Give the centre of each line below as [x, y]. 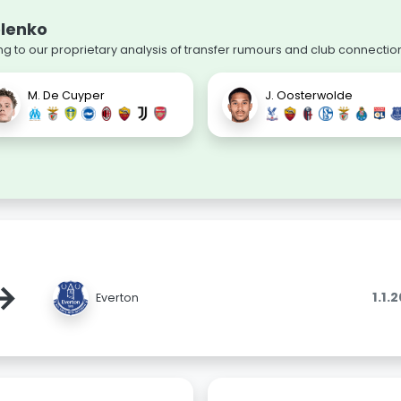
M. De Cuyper [66, 95]
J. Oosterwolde [309, 95]
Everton [118, 297]
